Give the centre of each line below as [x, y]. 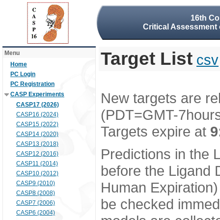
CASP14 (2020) [37, 134]
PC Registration [32, 84]
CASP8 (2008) [36, 193]
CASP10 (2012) [37, 173]
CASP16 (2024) [37, 114]
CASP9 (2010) [36, 183]
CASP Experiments [37, 94]
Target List [147, 59]
